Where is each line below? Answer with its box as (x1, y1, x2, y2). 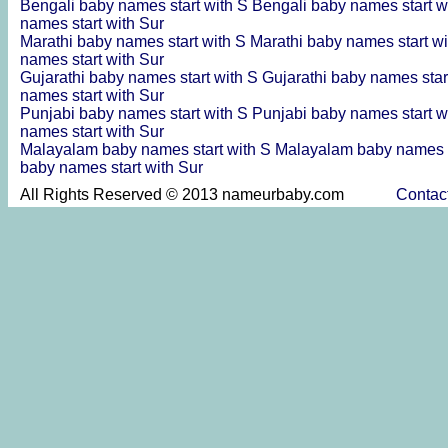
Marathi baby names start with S (20, 32, 250, 50)
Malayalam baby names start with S (20, 140, 275, 158)
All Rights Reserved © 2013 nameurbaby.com (20, 186, 396, 203)
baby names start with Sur (20, 158, 203, 176)
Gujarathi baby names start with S (20, 68, 262, 86)
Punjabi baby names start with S (20, 104, 252, 122)
